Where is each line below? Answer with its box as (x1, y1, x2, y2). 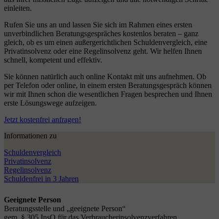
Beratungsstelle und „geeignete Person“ (4, 204, 126, 213)
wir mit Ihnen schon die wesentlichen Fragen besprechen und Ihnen (4, 89, 212, 98)
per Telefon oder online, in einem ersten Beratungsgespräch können (4, 81, 212, 89)
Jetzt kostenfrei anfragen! (4, 115, 81, 124)
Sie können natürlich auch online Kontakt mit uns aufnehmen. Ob (4, 72, 206, 81)
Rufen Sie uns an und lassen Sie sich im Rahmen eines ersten (4, 20, 192, 29)
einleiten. (4, 3, 32, 12)
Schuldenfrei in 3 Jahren (4, 174, 79, 183)
